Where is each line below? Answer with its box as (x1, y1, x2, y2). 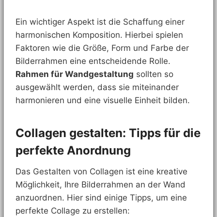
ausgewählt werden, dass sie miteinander (15, 82, 179, 92)
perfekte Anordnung (15, 143, 131, 157)
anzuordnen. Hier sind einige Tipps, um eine (15, 192, 187, 202)
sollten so (134, 69, 173, 79)
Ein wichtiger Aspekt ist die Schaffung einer (15, 16, 185, 27)
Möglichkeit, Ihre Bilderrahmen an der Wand (15, 179, 186, 189)
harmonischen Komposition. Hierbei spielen (15, 30, 183, 40)
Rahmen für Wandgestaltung (15, 69, 134, 79)
